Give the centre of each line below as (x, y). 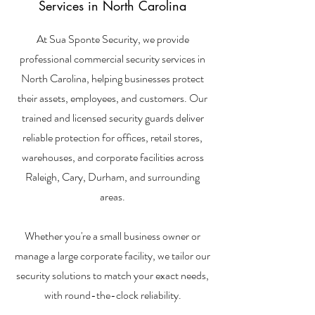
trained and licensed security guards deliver (112, 118)
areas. (112, 197)
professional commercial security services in (112, 59)
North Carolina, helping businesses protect (112, 78)
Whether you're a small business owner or (112, 236)
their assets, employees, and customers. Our (112, 98)
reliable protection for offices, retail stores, (112, 137)
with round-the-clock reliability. (112, 295)
